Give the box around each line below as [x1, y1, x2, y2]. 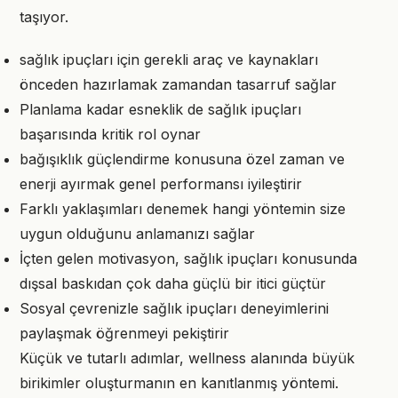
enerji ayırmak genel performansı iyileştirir [20, 175, 302, 193]
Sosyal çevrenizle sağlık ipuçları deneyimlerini [20, 299, 329, 317]
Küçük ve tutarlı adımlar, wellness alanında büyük [20, 349, 354, 367]
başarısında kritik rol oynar [20, 125, 201, 143]
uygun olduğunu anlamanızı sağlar [20, 225, 255, 243]
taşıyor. [20, 8, 68, 26]
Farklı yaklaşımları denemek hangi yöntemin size [20, 200, 346, 218]
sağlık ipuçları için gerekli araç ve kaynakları [20, 51, 318, 68]
